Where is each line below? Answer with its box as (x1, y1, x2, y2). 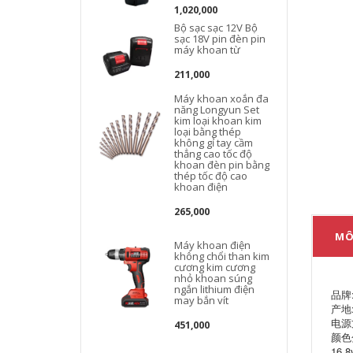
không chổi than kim (174, 249, 270, 263)
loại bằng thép (174, 124, 242, 139)
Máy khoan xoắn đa (174, 91, 269, 106)
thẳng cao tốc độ (174, 147, 253, 161)
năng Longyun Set (174, 102, 260, 117)
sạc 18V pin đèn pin (174, 32, 266, 46)
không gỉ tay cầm (174, 136, 254, 150)
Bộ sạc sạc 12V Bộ (174, 20, 258, 35)
